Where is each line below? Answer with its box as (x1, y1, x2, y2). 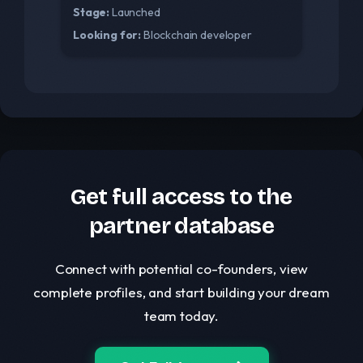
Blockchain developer (141, 28, 252, 42)
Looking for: (73, 28, 142, 42)
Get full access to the (70, 183, 293, 211)
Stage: (73, 5, 110, 19)
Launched (109, 5, 160, 19)
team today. (143, 307, 220, 324)
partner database (88, 212, 275, 240)
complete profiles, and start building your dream (33, 284, 330, 301)
